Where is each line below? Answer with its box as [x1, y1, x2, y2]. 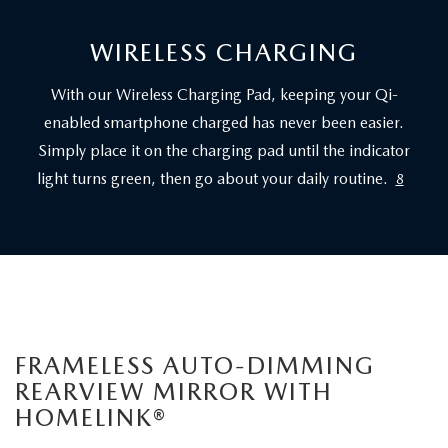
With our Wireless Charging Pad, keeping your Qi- [50, 85, 398, 105]
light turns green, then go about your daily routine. [36, 169, 388, 189]
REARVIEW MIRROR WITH [15, 377, 333, 407]
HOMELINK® [15, 403, 167, 433]
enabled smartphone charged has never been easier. [44, 113, 404, 133]
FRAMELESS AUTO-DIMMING [15, 351, 375, 381]
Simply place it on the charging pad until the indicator [38, 141, 410, 161]
